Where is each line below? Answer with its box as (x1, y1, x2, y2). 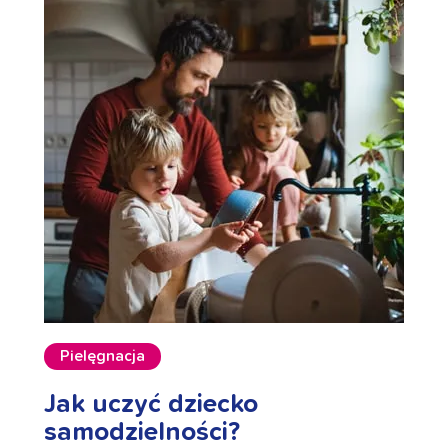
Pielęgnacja (60, 348, 145, 365)
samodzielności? (44, 419, 240, 446)
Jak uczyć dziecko (44, 391, 258, 418)
